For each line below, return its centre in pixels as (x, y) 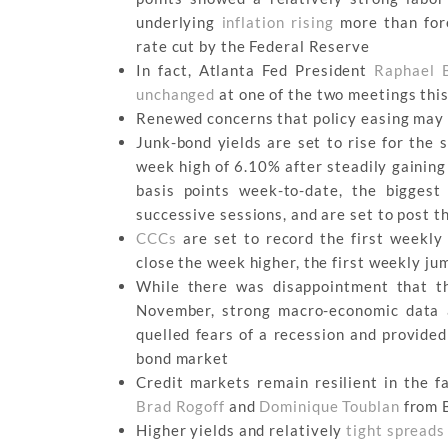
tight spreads (396, 430)
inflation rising (277, 22)
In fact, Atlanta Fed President (255, 70)
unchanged (176, 94)
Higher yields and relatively (241, 430)
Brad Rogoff (180, 406)
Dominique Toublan (329, 406)
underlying (179, 22)
